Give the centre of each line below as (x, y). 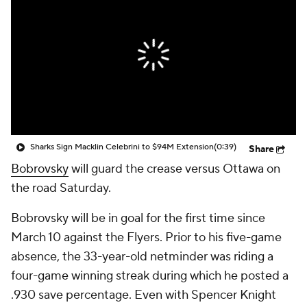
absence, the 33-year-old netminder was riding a (142, 257)
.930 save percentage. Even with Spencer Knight (144, 295)
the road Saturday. (61, 188)
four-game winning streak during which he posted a (150, 276)
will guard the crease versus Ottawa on (174, 169)
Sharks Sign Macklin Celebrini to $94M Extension (122, 147)
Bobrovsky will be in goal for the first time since (138, 218)
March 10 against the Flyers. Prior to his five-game (146, 237)
